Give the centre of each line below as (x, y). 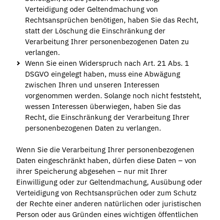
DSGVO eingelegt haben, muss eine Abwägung (102, 74)
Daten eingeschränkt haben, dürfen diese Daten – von (106, 161)
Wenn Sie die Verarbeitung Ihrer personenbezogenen (105, 150)
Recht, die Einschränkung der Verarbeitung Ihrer (107, 117)
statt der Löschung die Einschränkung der (95, 30)
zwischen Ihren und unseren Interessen (92, 84)
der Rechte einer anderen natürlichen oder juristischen (109, 204)
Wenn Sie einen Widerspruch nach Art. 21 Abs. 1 (107, 63)
